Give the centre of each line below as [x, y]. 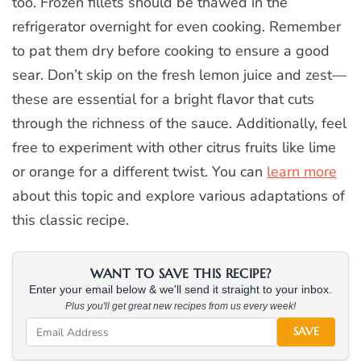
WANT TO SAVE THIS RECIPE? [180, 274]
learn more [302, 172]
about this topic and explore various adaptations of [178, 196]
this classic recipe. [71, 220]
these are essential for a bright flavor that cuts [163, 100]
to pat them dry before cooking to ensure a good [171, 51]
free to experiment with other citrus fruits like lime [174, 148]
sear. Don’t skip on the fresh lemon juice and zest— [179, 75]
